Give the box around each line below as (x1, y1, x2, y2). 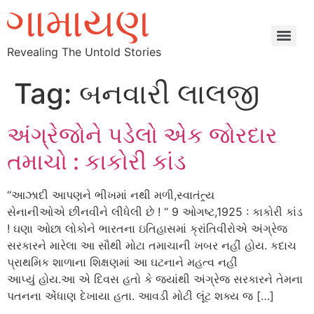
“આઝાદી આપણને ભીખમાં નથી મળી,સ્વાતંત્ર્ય (7, 188, 214, 202)
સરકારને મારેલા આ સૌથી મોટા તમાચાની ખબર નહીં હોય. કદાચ (7, 238, 296, 252)
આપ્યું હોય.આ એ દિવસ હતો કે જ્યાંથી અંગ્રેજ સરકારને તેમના (7, 272, 303, 286)
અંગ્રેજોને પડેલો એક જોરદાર (7, 121, 278, 149)
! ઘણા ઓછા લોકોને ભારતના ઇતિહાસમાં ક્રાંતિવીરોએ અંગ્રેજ (7, 221, 287, 235)
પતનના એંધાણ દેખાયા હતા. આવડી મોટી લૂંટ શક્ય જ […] (7, 289, 274, 303)
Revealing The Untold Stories (7, 45, 161, 59)
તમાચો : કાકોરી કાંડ (7, 148, 186, 175)
